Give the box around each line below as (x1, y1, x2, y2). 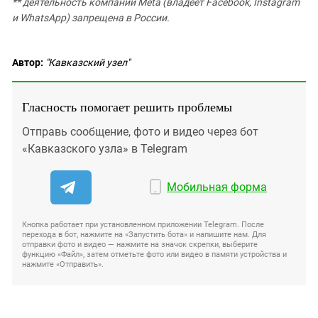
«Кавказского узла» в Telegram (22, 141, 187, 155)
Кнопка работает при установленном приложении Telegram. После (22, 219, 264, 229)
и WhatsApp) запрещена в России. (12, 11, 170, 23)
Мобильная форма (167, 180, 268, 194)
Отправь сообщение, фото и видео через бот (22, 124, 258, 138)
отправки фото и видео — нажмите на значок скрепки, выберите (22, 239, 258, 249)
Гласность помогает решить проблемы (22, 97, 232, 115)
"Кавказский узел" (45, 56, 130, 68)
